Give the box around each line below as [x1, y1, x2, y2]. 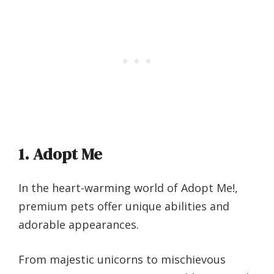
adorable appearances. [18, 217, 139, 232]
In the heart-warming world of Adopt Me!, [18, 180, 238, 196]
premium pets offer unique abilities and [18, 199, 229, 214]
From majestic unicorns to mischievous [18, 252, 226, 267]
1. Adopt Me [18, 143, 102, 166]
